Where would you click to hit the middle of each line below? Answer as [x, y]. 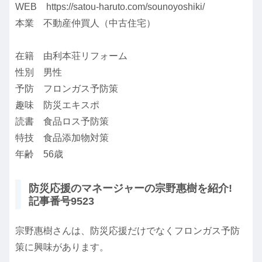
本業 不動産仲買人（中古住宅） [85, 23]
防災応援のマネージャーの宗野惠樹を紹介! [130, 188]
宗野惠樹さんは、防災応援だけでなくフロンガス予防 [127, 230]
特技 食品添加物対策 [62, 138]
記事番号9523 [61, 201]
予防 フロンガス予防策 [67, 89]
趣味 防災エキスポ [57, 105]
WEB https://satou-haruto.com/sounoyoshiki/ [110, 7]
